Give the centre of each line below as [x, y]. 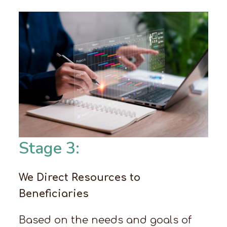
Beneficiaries [54, 194]
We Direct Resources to [80, 178]
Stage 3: [49, 148]
